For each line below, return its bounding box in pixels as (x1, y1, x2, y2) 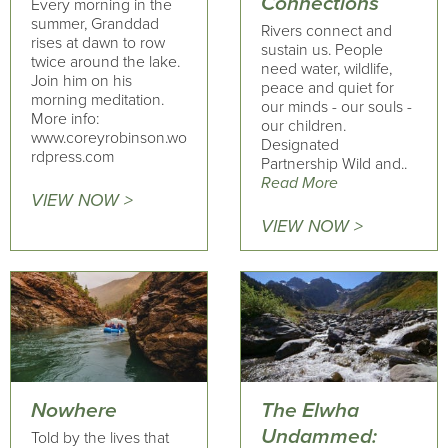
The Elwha (260, 397, 359, 423)
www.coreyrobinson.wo (31, 128, 187, 148)
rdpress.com (31, 147, 114, 167)
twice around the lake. (31, 52, 180, 72)
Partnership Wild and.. (260, 154, 407, 174)
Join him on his (31, 71, 132, 91)
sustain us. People (260, 40, 383, 60)
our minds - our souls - (260, 97, 412, 117)
